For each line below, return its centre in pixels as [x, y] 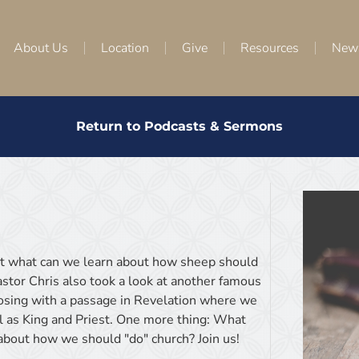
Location [125, 48]
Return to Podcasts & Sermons [179, 126]
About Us [41, 48]
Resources [270, 48]
